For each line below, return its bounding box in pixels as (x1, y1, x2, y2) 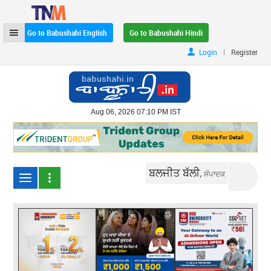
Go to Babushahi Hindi (129, 28, 203, 38)
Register (230, 47, 258, 57)
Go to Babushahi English (27, 28, 108, 38)
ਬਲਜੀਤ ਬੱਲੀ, (149, 165, 204, 180)
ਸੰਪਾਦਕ (204, 168, 226, 178)
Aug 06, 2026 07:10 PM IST (90, 108, 181, 116)
